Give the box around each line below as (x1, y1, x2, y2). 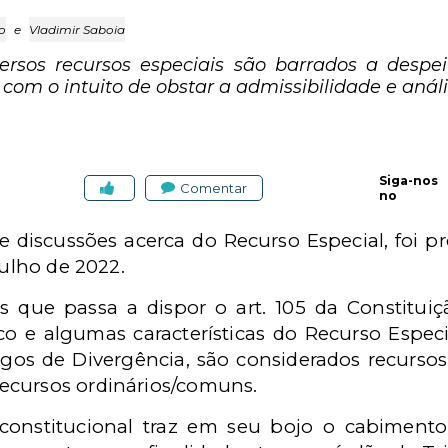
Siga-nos (379, 173, 438, 188)
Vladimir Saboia (29, 22, 125, 37)
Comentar (180, 179, 247, 196)
